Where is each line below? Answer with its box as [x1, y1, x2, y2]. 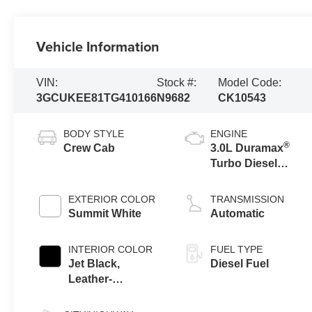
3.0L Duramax [210, 141, 284, 154]
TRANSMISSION [210, 193, 285, 205]
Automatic [210, 207, 265, 219]
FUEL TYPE [210, 243, 263, 255]
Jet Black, [68, 257, 120, 270]
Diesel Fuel [210, 257, 270, 270]
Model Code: [217, 76, 281, 88]
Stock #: [157, 76, 197, 88]
